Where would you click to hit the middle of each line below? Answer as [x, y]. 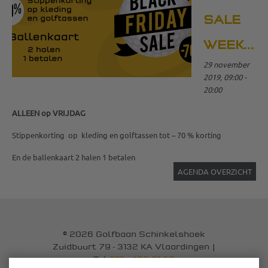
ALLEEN [26, 113]
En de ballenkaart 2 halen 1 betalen [74, 157]
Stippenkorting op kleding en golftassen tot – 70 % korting [117, 135]
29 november [226, 64]
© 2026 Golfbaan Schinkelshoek [134, 234]
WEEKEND [249, 45]
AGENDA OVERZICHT [215, 171]
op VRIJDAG [63, 113]
